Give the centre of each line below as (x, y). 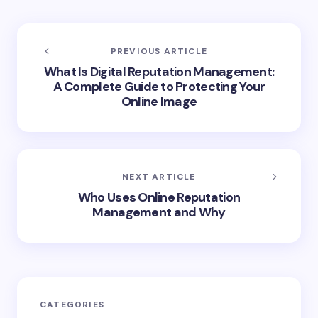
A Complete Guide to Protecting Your (159, 87)
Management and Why (159, 212)
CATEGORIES (72, 305)
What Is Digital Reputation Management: (159, 72)
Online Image (159, 102)
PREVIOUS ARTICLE (159, 51)
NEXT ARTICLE (159, 177)
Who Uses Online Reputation (159, 197)
